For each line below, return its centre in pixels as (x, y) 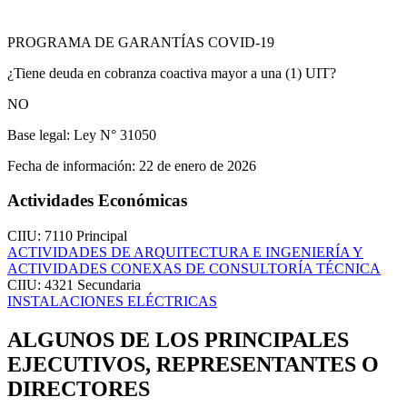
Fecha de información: (71, 165)
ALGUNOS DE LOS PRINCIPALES (178, 340)
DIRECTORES (79, 389)
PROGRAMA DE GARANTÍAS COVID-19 (141, 42)
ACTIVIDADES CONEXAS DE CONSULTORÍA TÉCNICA (194, 269)
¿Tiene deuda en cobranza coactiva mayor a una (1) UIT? (172, 73)
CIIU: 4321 (42, 285)
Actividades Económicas (97, 201)
